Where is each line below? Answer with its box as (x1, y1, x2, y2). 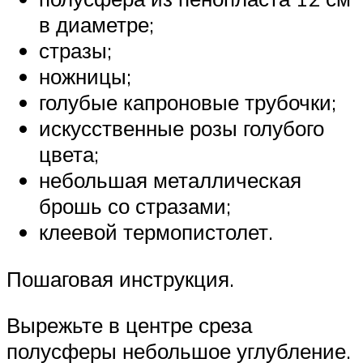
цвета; (39, 141, 99, 168)
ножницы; (39, 63, 131, 90)
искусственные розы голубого (39, 115, 324, 142)
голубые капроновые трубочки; (39, 89, 336, 116)
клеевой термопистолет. (39, 219, 273, 246)
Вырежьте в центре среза (6, 312, 252, 339)
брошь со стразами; (39, 193, 231, 220)
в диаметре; (39, 11, 154, 38)
